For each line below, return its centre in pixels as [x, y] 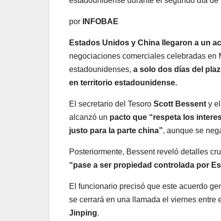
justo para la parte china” [116, 131]
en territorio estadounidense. [123, 83]
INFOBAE [100, 22]
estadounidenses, [101, 70]
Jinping [83, 213]
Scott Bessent [180, 104]
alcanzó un [89, 117]
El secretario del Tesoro [110, 104]
